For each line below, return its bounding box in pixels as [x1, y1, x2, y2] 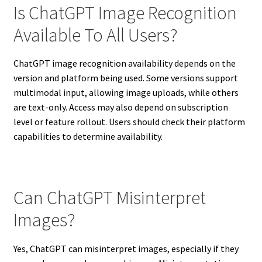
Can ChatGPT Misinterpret [13, 186, 206, 210]
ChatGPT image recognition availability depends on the [13, 57, 236, 69]
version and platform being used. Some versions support [13, 71, 238, 84]
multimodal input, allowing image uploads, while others [13, 86, 239, 98]
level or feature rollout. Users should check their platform [13, 115, 245, 127]
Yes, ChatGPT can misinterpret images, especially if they [13, 242, 239, 254]
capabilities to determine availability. [13, 130, 163, 142]
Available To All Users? [13, 23, 178, 47]
